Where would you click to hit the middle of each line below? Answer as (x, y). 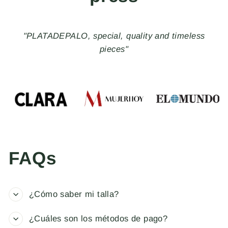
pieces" (114, 49)
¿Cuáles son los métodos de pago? (98, 218)
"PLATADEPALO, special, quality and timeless (114, 36)
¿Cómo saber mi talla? (74, 194)
